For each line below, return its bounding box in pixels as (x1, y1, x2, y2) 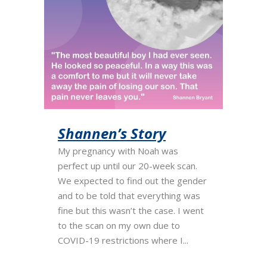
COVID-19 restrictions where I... (58, 234, 188, 246)
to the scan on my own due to (58, 219, 180, 231)
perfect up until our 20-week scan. (58, 160, 197, 172)
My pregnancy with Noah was (58, 145, 178, 157)
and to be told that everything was (58, 190, 200, 201)
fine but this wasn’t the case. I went (58, 204, 204, 216)
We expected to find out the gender (58, 175, 207, 187)
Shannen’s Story (58, 123, 166, 143)
